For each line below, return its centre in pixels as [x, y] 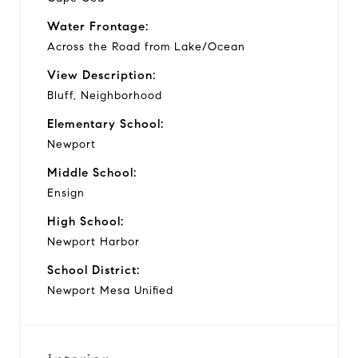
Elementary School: [105, 123]
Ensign [66, 193]
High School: [86, 221]
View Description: [101, 75]
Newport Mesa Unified [110, 290]
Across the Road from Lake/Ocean [146, 46]
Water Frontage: [98, 26]
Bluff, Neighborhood [105, 95]
